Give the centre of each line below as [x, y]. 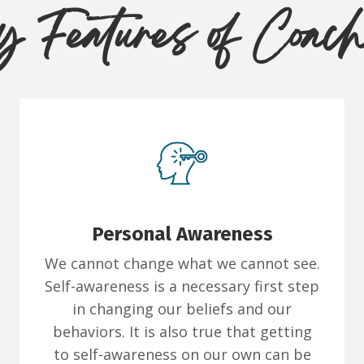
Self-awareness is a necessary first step [182, 286]
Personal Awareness [182, 234]
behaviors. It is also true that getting [182, 332]
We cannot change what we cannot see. [182, 264]
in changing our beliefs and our [182, 309]
